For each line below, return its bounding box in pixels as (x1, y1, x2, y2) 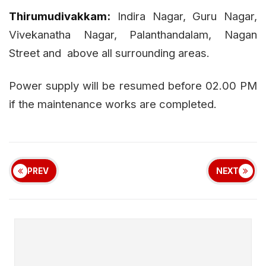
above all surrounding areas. (67, 46, 213, 60)
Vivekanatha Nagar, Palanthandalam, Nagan (9, 28, 257, 42)
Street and (9, 46, 61, 60)
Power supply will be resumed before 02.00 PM (9, 79, 257, 93)
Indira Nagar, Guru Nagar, (110, 9, 257, 23)
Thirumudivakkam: (9, 9, 110, 23)
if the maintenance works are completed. (9, 97, 217, 111)
